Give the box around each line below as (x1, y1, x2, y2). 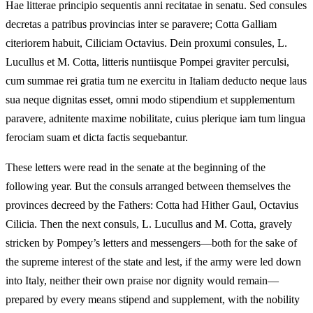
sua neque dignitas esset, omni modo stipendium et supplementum (6, 94, 295, 106)
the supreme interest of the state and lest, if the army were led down (6, 256, 301, 268)
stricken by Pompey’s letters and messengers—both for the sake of (6, 237, 297, 249)
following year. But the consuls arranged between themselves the (6, 180, 291, 193)
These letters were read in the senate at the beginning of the (6, 161, 265, 174)
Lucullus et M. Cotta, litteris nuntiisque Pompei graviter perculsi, (6, 56, 289, 68)
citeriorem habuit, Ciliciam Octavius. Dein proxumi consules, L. (6, 37, 287, 50)
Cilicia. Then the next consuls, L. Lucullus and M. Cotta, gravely (6, 218, 292, 231)
